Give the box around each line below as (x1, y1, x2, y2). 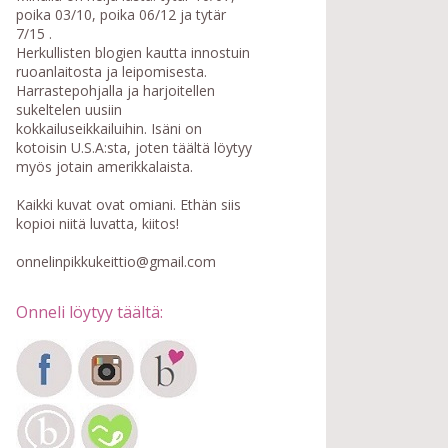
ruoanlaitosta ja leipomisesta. (16, 62, 207, 82)
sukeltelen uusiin (16, 100, 122, 120)
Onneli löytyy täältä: (16, 301, 163, 324)
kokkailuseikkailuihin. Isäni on (16, 119, 202, 139)
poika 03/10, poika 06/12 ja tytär (16, 5, 226, 25)
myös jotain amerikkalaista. (16, 157, 193, 177)
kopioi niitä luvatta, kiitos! (16, 214, 179, 234)
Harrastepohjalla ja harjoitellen (16, 81, 215, 101)
